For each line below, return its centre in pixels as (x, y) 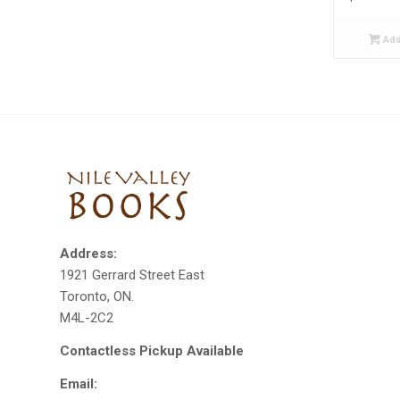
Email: (79, 383)
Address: (88, 254)
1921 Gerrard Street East (132, 275)
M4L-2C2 (87, 318)
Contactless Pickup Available (152, 351)
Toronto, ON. (97, 297)
